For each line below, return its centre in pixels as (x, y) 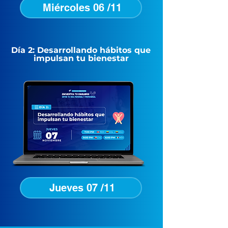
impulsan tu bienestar (81, 58)
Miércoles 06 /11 (82, 7)
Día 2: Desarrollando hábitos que (81, 50)
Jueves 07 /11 (82, 188)
